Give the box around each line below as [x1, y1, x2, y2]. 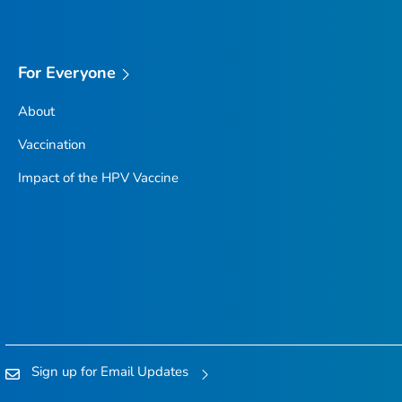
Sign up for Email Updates [31, 362, 188, 380]
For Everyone [17, 62, 117, 84]
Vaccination [17, 135, 86, 153]
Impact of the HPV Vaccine [17, 168, 179, 187]
